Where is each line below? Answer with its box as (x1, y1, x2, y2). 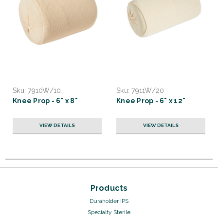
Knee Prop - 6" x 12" (116, 96, 185, 105)
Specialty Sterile (88, 208, 130, 216)
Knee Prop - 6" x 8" (13, 96, 78, 105)
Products (90, 183, 128, 193)
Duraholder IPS (90, 197, 128, 204)
